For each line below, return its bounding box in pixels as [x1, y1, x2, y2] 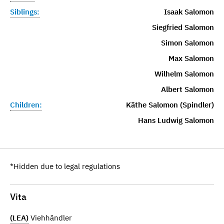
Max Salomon [168, 53, 214, 63]
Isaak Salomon [163, 6, 214, 16]
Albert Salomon [160, 84, 214, 94]
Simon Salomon [160, 37, 214, 47]
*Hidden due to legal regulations [10, 161, 120, 171]
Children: [10, 99, 42, 109]
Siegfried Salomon [151, 22, 214, 32]
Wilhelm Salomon [154, 68, 214, 78]
